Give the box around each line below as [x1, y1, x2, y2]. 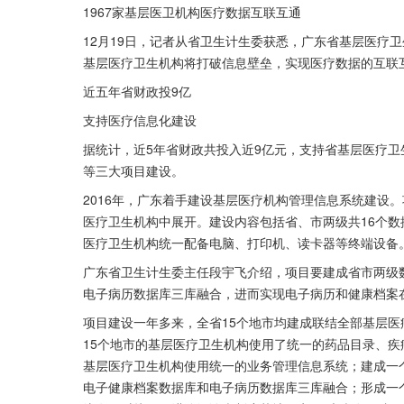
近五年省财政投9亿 [83, 82, 191, 100]
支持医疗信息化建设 [83, 111, 197, 129]
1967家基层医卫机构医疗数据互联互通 [83, 3, 301, 21]
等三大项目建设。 [83, 161, 184, 179]
